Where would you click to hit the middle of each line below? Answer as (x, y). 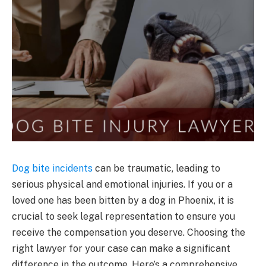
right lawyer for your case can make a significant (121, 248)
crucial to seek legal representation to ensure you (123, 216)
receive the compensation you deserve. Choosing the (129, 232)
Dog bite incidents (52, 168)
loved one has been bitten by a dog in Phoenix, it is (123, 200)
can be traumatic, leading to (156, 168)
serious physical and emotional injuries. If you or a (122, 184)
